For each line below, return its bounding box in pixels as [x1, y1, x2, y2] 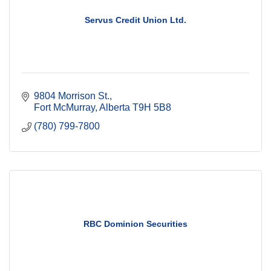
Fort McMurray [34, 102, 95, 113]
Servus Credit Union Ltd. [85, 15, 186, 25]
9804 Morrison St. [34, 90, 109, 101]
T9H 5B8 [132, 102, 171, 113]
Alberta [99, 102, 130, 113]
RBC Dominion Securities [83, 218, 188, 229]
